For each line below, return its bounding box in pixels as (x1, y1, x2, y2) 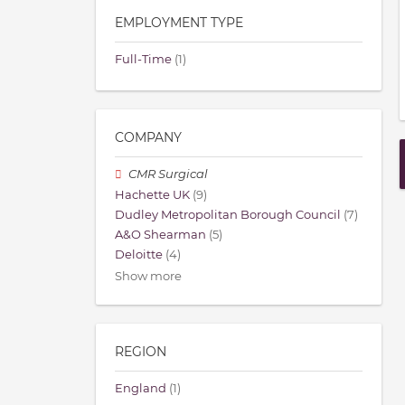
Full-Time (115, 52, 172, 67)
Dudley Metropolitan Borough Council (115, 207, 341, 221)
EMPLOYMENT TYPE (115, 14, 243, 32)
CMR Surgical (128, 167, 209, 182)
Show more (115, 269, 182, 284)
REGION (115, 344, 166, 361)
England (115, 381, 166, 396)
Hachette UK (115, 187, 190, 202)
